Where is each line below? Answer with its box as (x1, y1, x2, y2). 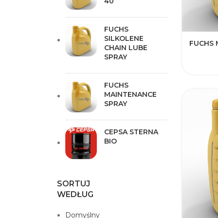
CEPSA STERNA (104, 127, 158, 136)
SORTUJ (57, 179, 90, 188)
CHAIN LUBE (104, 43, 147, 52)
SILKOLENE (104, 34, 144, 43)
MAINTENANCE (104, 90, 157, 99)
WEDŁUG (57, 190, 93, 199)
